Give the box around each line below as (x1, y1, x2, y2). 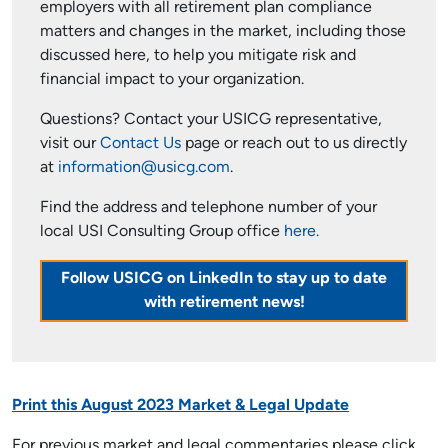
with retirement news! (143, 295, 305, 311)
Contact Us (100, 136, 181, 152)
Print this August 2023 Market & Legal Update (12, 398, 349, 414)
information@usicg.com (58, 160, 230, 176)
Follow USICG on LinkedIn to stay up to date (61, 271, 387, 287)
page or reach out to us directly (181, 136, 407, 152)
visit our (40, 136, 100, 152)
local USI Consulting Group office (40, 224, 284, 240)
